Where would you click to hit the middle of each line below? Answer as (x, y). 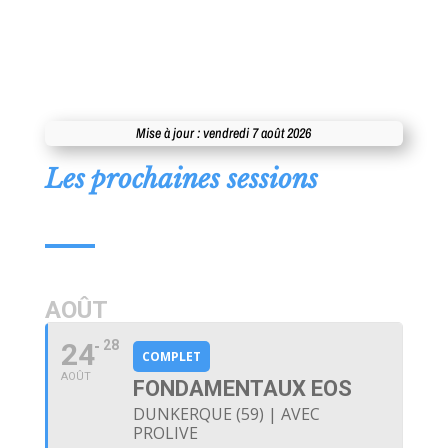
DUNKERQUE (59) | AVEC (226, 414)
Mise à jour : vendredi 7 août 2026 (224, 133)
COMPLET (171, 357)
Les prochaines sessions (181, 179)
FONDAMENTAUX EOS (242, 389)
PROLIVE (165, 433)
